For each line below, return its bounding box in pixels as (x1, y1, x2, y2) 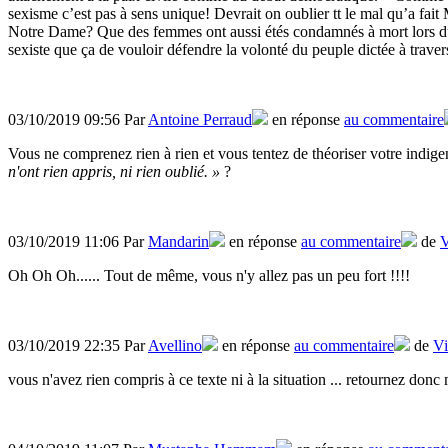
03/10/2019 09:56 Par (8, 111, 148, 129)
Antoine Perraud (148, 111, 252, 129)
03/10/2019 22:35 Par (8, 337, 148, 355)
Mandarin (148, 233, 209, 251)
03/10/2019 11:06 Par (8, 233, 148, 251)
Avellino (148, 337, 202, 355)
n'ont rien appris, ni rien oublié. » (8, 163, 224, 181)
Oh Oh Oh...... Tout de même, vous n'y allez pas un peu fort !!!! (8, 267, 410, 285)
